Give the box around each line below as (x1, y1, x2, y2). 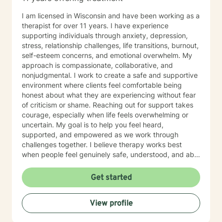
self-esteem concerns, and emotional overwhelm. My (22, 51, 182, 59)
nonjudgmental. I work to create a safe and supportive (22, 71, 198, 79)
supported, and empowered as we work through (22, 130, 178, 139)
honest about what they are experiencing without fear (22, 91, 196, 99)
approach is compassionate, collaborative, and (22, 61, 173, 69)
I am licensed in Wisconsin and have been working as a (22, 11, 200, 20)
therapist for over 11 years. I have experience (22, 21, 168, 30)
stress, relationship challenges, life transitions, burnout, (22, 41, 199, 50)
